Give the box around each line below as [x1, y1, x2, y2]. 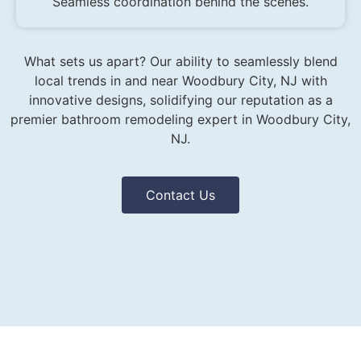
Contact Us [146, 186, 215, 203]
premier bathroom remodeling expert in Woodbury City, [10, 111, 351, 128]
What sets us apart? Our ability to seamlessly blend [23, 53, 338, 70]
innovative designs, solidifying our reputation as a [28, 92, 333, 109]
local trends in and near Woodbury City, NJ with [34, 73, 327, 89]
